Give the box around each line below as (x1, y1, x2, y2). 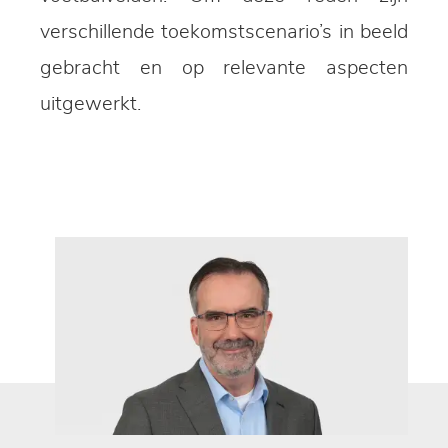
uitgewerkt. (40, 93, 146, 114)
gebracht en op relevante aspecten (40, 57, 408, 78)
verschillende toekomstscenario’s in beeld (40, 21, 408, 42)
